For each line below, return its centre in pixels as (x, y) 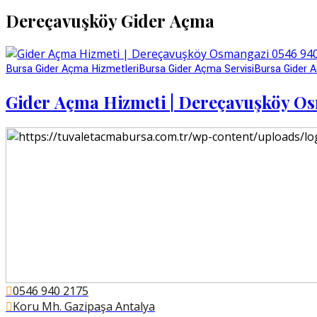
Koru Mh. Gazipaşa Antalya (84, 306)
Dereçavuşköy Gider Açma (110, 20)
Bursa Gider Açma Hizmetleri (72, 69)
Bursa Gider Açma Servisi (196, 69)
